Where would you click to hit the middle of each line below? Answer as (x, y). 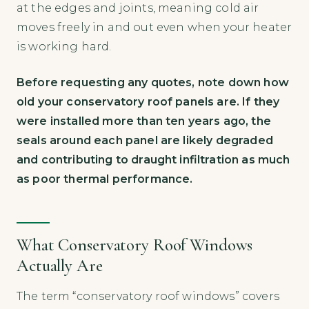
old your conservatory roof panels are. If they (148, 101)
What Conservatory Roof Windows (135, 245)
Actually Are (60, 265)
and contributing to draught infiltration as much (153, 159)
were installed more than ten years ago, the (144, 121)
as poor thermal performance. (105, 179)
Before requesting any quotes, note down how (153, 82)
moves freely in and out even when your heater (154, 27)
